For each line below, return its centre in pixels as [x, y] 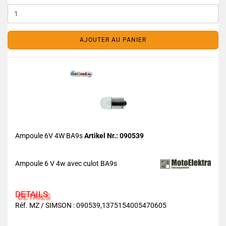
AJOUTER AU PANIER [113, 40]
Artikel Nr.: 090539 [114, 136]
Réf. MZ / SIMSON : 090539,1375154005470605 [91, 205]
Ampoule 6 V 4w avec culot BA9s [66, 163]
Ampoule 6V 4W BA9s [50, 136]
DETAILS [32, 194]
